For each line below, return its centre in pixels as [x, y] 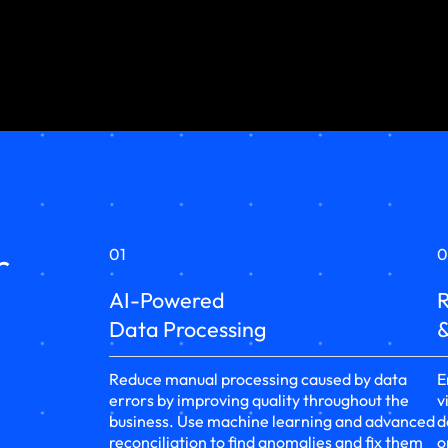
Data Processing [188, 329]
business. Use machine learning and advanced [272, 421]
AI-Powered [167, 300]
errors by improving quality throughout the [259, 400]
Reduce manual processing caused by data [258, 379]
